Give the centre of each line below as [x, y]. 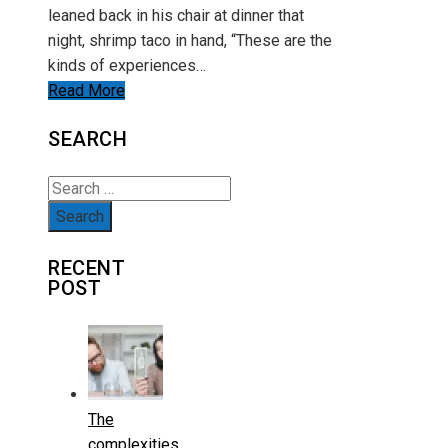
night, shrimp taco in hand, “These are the [190, 40]
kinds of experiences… [127, 65]
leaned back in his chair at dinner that [176, 15]
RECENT [86, 268]
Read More [86, 90]
